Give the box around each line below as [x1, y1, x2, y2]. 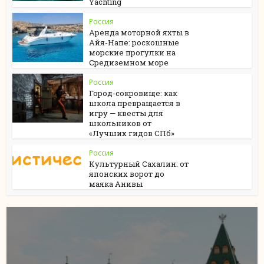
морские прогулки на [89, 47, 176, 58]
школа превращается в [89, 98, 181, 108]
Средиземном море [89, 57, 169, 68]
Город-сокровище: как [89, 88, 178, 98]
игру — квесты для [89, 108, 164, 118]
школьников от [89, 118, 152, 128]
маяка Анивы [89, 179, 143, 189]
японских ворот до [89, 169, 165, 179]
